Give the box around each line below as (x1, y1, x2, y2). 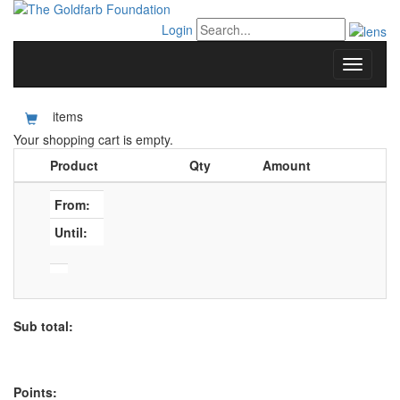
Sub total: (13, 317, 73, 335)
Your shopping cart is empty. (13, 130, 173, 148)
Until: (54, 223, 87, 241)
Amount (262, 156, 311, 174)
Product (50, 156, 98, 174)
